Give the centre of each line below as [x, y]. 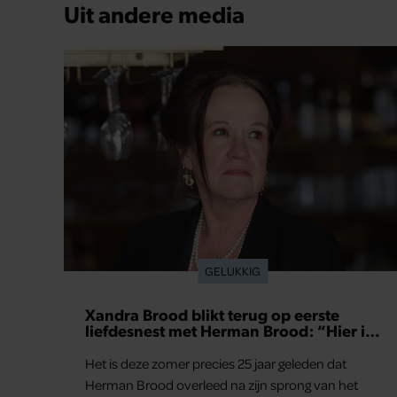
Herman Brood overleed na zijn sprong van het [222, 385]
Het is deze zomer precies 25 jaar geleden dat [216, 364]
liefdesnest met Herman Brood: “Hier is [229, 331]
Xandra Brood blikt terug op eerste [212, 315]
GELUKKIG [233, 271]
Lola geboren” [138, 346]
